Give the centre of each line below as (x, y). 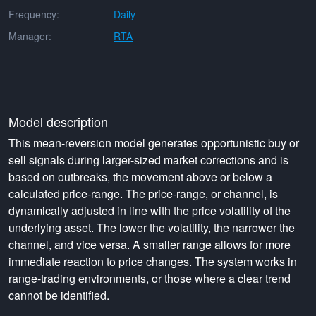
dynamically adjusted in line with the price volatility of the (150, 211)
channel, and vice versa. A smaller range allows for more (150, 244)
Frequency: (34, 14)
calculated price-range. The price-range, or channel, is (143, 194)
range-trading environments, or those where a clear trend (150, 278)
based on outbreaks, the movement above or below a (140, 177)
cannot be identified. (59, 295)
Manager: (30, 36)
